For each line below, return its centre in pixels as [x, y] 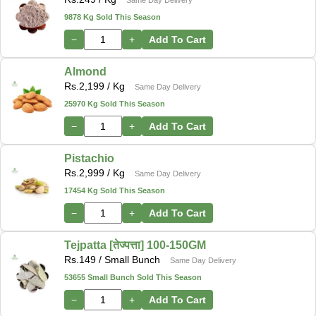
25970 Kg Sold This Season [115, 103]
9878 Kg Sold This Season [113, 17]
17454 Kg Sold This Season [115, 190]
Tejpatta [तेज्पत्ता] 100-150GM [135, 245]
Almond [85, 71]
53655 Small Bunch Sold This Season [133, 277]
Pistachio [89, 158]
